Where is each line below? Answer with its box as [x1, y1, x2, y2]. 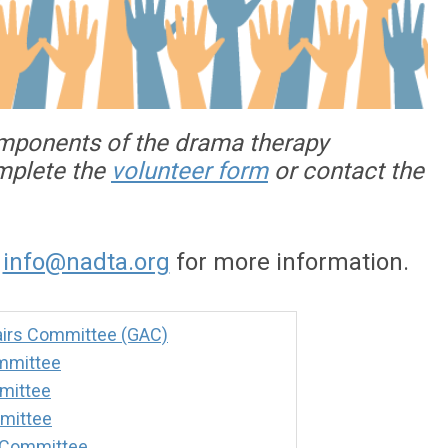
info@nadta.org [2, 248, 170, 277]
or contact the [268, 157, 424, 186]
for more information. [169, 248, 421, 277]
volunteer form [111, 157, 268, 186]
